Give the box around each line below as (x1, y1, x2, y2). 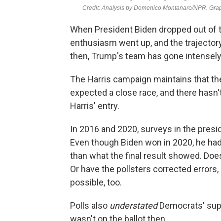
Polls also (70, 200, 110, 211)
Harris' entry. (70, 101, 119, 111)
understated (110, 200, 157, 211)
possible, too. (70, 177, 122, 187)
